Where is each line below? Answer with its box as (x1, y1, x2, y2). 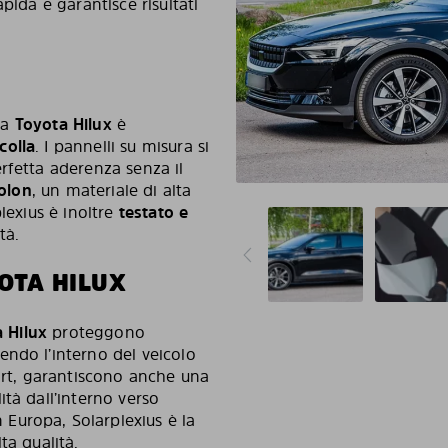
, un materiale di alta (31, 179, 192, 201)
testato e (118, 201, 189, 223)
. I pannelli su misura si (35, 135, 210, 157)
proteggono (47, 321, 145, 343)
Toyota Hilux (14, 113, 112, 135)
